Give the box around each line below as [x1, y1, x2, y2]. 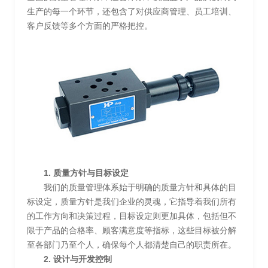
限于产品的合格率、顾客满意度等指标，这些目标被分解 [27, 225, 236, 235]
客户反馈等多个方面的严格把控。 [27, 21, 153, 31]
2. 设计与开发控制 [44, 254, 112, 264]
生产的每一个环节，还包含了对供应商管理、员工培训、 [27, 7, 236, 16]
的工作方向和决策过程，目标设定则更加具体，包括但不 [27, 211, 236, 221]
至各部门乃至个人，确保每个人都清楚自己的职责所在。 [27, 239, 236, 249]
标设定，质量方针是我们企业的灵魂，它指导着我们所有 [27, 196, 236, 206]
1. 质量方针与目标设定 [44, 167, 129, 178]
